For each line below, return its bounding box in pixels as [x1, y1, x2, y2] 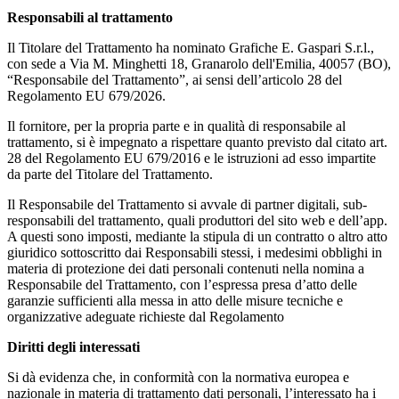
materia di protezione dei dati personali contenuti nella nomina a [7, 260, 364, 276]
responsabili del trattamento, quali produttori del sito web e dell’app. [7, 212, 387, 228]
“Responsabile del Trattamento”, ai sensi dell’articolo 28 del [7, 71, 342, 87]
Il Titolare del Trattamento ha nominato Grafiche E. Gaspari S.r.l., [7, 39, 374, 55]
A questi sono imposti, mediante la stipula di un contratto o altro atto [7, 228, 387, 244]
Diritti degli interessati [7, 338, 140, 354]
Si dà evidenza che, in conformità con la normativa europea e [7, 369, 349, 385]
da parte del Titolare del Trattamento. [7, 166, 213, 182]
